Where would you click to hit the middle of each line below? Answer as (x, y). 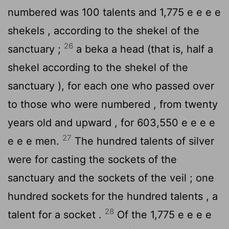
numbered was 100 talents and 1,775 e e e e (114, 12)
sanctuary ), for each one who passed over (111, 86)
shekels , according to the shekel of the (104, 30)
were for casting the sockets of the (92, 159)
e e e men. (35, 141)
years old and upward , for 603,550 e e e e (111, 122)
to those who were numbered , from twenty (113, 104)
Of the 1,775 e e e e (163, 214)
